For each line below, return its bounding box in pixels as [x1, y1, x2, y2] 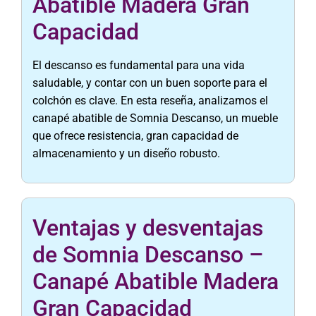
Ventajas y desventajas [32, 214, 263, 242]
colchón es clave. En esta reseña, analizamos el [32, 94, 268, 107]
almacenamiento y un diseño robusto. [32, 147, 220, 160]
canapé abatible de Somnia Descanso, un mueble [32, 111, 278, 125]
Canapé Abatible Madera [32, 268, 279, 296]
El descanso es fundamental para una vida [32, 59, 245, 72]
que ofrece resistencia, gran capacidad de [32, 129, 238, 142]
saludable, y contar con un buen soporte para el [32, 76, 267, 90]
